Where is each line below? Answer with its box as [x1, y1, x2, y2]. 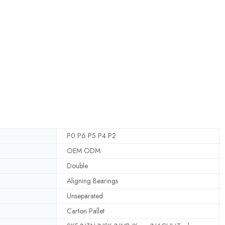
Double [67, 160, 88, 171]
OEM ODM [67, 145, 100, 156]
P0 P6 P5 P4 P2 [67, 130, 116, 141]
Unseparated [67, 190, 103, 201]
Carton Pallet [67, 205, 104, 216]
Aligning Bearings [67, 175, 118, 186]
